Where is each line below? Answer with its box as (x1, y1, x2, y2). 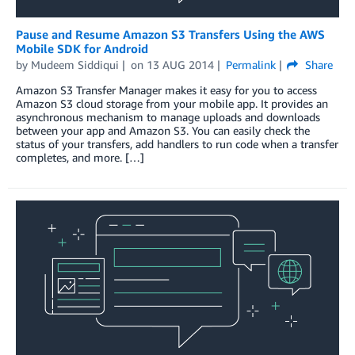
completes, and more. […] (16, 150, 144, 164)
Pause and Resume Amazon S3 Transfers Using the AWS (16, 26, 325, 41)
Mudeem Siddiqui (31, 57, 119, 71)
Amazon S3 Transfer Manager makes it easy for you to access (16, 82, 317, 97)
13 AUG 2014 (146, 57, 214, 71)
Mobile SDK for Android (16, 40, 148, 55)
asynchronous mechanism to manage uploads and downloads (16, 109, 320, 124)
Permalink (225, 57, 276, 71)
